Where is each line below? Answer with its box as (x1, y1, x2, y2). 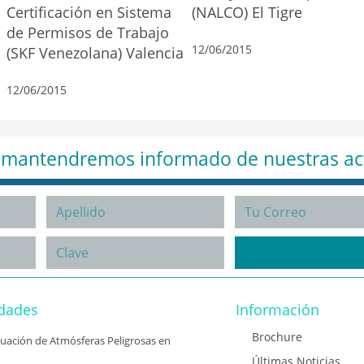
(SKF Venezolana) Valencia (6, 43, 184, 63)
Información (236, 299, 319, 319)
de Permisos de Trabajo (6, 23, 169, 42)
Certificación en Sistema (6, 2, 171, 22)
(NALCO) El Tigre (192, 2, 302, 22)
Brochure (252, 328, 302, 344)
